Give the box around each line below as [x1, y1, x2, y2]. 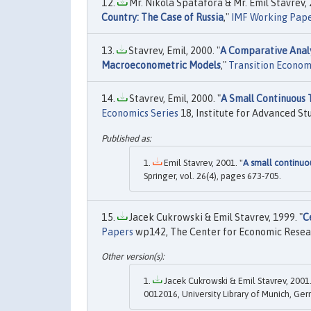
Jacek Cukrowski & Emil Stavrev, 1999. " [127, 211, 303, 223]
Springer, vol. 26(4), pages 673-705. [144, 170, 281, 181]
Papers [101, 226, 133, 237]
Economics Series [101, 108, 178, 119]
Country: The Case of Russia [101, 12, 224, 24]
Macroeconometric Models [101, 60, 221, 72]
